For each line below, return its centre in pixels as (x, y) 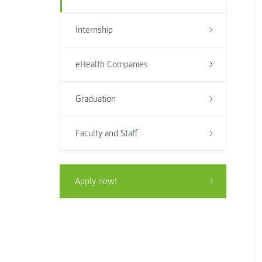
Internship (94, 30)
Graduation (95, 99)
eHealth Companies (111, 64)
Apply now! (96, 181)
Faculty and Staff (106, 133)
